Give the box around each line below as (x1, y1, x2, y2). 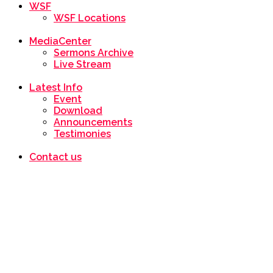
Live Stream (54, 58, 111, 70)
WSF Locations (54, 12, 126, 24)
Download (54, 105, 102, 116)
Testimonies (54, 128, 111, 140)
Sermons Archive (54, 47, 133, 58)
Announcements (54, 116, 132, 128)
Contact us (29, 151, 82, 163)
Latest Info (29, 82, 82, 93)
